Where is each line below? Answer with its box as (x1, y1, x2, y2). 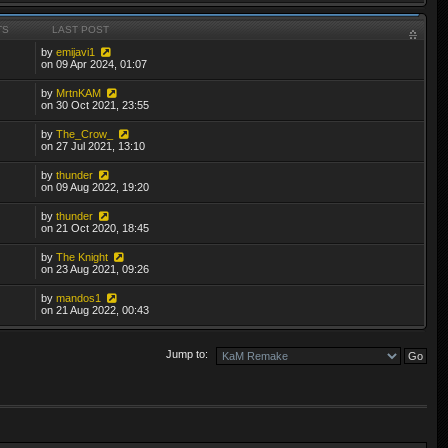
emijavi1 (56, 45, 96, 58)
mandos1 (56, 291, 102, 304)
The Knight (56, 250, 109, 263)
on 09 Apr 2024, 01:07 (41, 57, 148, 70)
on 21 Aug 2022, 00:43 (41, 303, 150, 316)
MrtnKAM (56, 86, 102, 99)
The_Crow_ (56, 127, 114, 140)
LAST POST (52, 23, 110, 35)
